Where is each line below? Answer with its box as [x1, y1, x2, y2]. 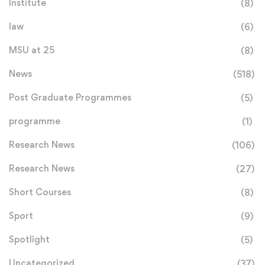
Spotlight [9, 234, 50, 245]
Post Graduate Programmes [9, 92, 131, 104]
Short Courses [9, 186, 71, 198]
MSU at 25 [9, 44, 54, 56]
